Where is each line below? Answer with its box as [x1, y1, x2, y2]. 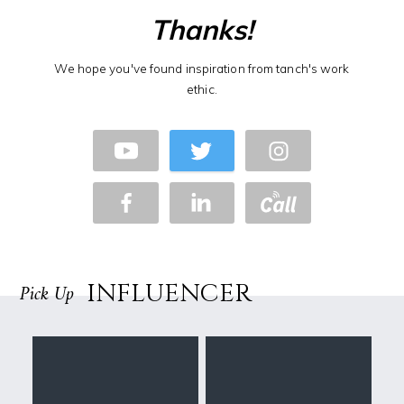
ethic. [187, 80, 217, 96]
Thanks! [151, 11, 253, 47]
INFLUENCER [87, 276, 252, 310]
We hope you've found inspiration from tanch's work [54, 60, 350, 76]
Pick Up [20, 278, 75, 311]
